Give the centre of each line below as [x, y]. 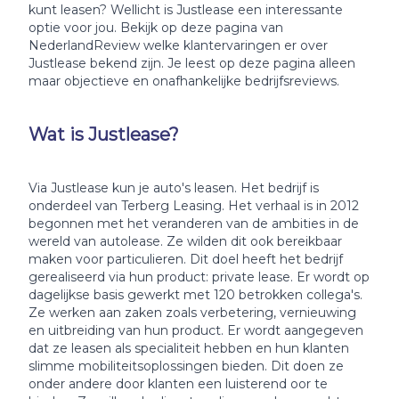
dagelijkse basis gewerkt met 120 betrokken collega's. [195, 295]
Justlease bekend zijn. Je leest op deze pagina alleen [192, 63]
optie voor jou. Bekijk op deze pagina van [156, 28]
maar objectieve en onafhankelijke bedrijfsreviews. [184, 81]
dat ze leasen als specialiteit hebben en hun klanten [189, 348]
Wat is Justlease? [104, 134]
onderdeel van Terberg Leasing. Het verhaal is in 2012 [194, 206]
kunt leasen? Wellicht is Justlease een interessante [186, 10]
